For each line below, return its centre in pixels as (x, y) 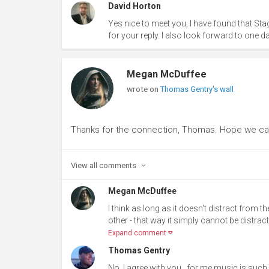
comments (119, 166)
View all (84, 166)
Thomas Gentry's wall (197, 89)
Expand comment (138, 233)
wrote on (143, 89)
